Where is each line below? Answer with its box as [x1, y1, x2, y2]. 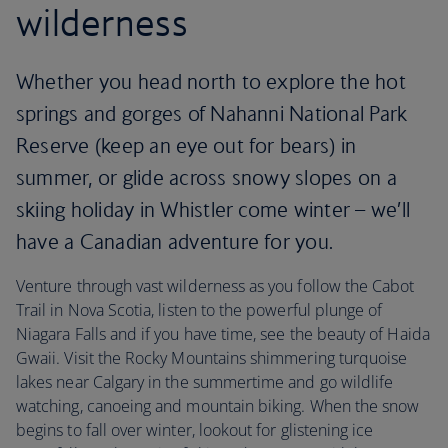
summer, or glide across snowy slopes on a [16, 165, 397, 190]
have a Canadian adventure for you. [16, 229, 334, 254]
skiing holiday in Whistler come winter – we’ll [16, 197, 411, 222]
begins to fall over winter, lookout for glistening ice [16, 419, 374, 441]
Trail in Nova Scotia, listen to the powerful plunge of [16, 299, 383, 321]
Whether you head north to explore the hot [16, 69, 406, 94]
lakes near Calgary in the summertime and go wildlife [16, 371, 394, 393]
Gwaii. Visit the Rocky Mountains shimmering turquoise [16, 347, 408, 369]
